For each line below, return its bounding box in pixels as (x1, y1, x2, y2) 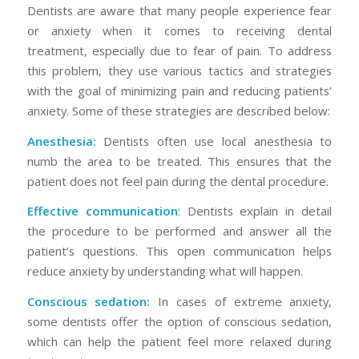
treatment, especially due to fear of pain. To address (26, 42, 333, 58)
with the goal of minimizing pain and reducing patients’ (26, 82, 333, 99)
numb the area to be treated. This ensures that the (26, 152, 333, 169)
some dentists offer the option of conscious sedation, (26, 313, 333, 330)
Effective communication (26, 203, 178, 220)
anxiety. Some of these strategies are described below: (26, 102, 330, 119)
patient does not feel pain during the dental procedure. (26, 172, 329, 189)
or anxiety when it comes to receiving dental (26, 22, 333, 38)
